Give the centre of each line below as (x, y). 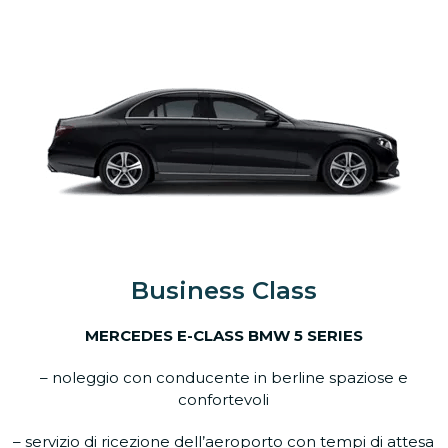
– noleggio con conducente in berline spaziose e (223, 377)
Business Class (223, 290)
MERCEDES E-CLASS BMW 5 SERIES (223, 335)
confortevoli (224, 399)
